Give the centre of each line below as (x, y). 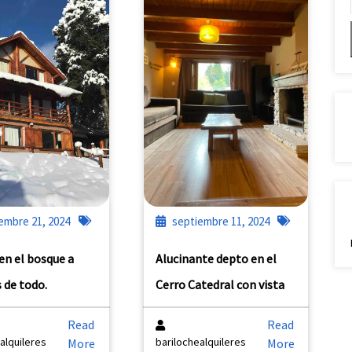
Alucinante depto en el (216, 258)
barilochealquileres (200, 342)
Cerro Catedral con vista (220, 284)
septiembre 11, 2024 (220, 221)
